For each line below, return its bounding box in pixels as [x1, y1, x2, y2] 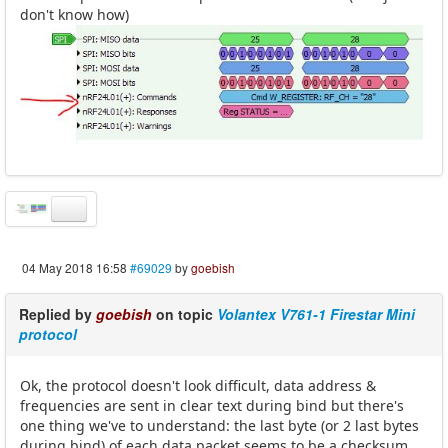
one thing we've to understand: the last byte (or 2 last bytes [20, 415, 419, 435]
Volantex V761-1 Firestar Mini [217, 303, 415, 324]
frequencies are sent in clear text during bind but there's [20, 395, 404, 415]
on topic [152, 303, 217, 324]
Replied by [19, 303, 96, 324]
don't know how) [20, 4, 129, 24]
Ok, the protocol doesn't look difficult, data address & [20, 375, 376, 395]
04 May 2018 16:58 [22, 258, 127, 276]
